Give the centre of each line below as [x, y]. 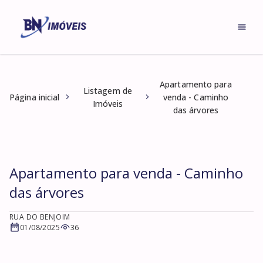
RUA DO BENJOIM [40, 217]
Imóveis [108, 104]
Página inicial [35, 97]
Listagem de [107, 91]
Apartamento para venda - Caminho [126, 173]
